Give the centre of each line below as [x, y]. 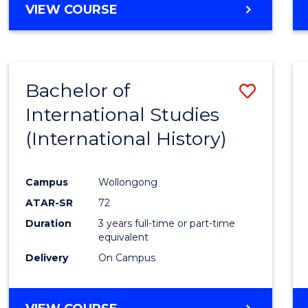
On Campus [127, 257]
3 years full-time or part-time [167, 223]
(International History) [126, 139]
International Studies [123, 115]
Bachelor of [78, 91]
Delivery [47, 257]
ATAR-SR [49, 202]
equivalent [124, 237]
